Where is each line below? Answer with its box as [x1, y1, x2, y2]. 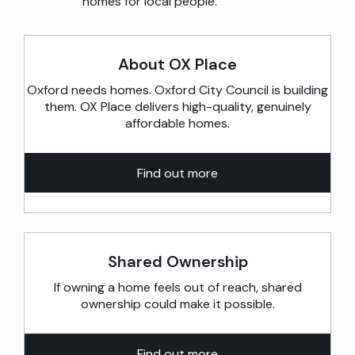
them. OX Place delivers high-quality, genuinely [44, 98, 311, 116]
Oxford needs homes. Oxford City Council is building [27, 82, 328, 99]
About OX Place [118, 54, 237, 75]
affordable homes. [125, 115, 230, 132]
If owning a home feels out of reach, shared [53, 279, 302, 296]
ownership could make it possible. [80, 296, 275, 313]
